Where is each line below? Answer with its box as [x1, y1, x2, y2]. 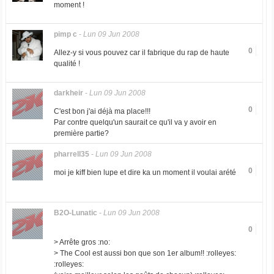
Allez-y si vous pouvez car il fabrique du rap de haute [53, 48, 229, 57]
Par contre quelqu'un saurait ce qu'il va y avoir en [53, 118, 217, 127]
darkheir [53, 89, 83, 97]
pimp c [53, 30, 77, 39]
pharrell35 [53, 150, 89, 158]
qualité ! [53, 59, 80, 68]
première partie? [53, 129, 109, 138]
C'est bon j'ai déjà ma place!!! [53, 107, 150, 116]
